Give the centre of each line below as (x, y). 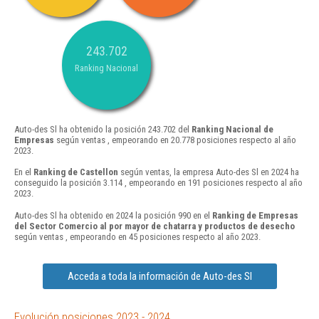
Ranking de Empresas (255, 215)
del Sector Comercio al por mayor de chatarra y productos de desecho (155, 226)
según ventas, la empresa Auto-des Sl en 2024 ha (209, 172)
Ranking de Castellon (76, 172)
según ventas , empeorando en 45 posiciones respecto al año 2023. (137, 236)
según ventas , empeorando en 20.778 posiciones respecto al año (175, 140)
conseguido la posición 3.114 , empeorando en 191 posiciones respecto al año (158, 183)
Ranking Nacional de (232, 130)
